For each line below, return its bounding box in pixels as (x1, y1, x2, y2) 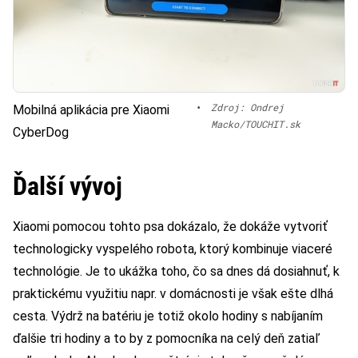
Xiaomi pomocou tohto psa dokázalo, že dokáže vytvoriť (13, 219, 328, 235)
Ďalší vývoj (13, 171, 122, 202)
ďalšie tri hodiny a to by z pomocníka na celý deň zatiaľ (13, 331, 320, 347)
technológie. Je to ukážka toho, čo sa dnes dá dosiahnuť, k (13, 264, 340, 280)
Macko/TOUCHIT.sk (210, 117, 300, 131)
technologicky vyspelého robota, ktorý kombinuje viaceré (13, 241, 332, 257)
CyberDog (13, 125, 69, 141)
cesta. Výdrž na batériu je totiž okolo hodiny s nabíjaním (13, 308, 323, 324)
